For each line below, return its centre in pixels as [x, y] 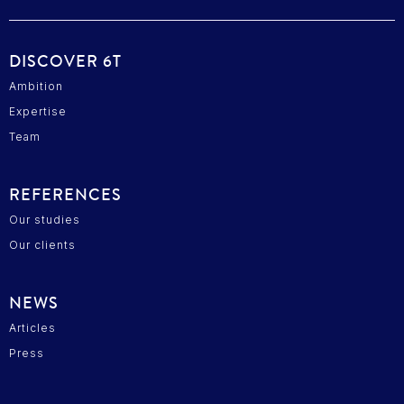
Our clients [42, 244]
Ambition [36, 86]
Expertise [38, 111]
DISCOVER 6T [65, 61]
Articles [32, 327]
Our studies [45, 219]
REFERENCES [65, 194]
